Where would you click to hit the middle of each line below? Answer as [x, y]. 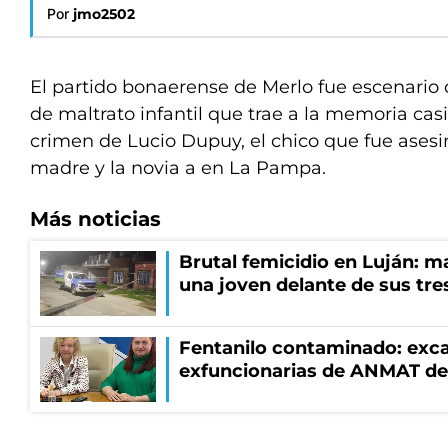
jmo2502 [104, 14]
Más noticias [95, 219]
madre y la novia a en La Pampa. [178, 168]
